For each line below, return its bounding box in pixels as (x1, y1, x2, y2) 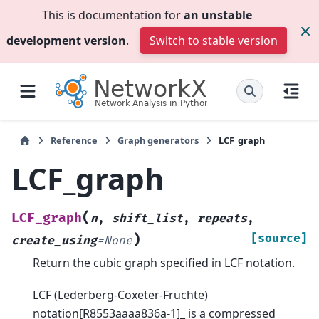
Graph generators (117, 134, 199, 147)
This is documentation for (41, 7, 184, 23)
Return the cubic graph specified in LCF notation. (33, 255, 295, 271)
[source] (251, 231, 308, 246)
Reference (51, 134, 98, 147)
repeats (197, 211, 247, 226)
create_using (11, 234, 97, 249)
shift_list (112, 211, 183, 226)
